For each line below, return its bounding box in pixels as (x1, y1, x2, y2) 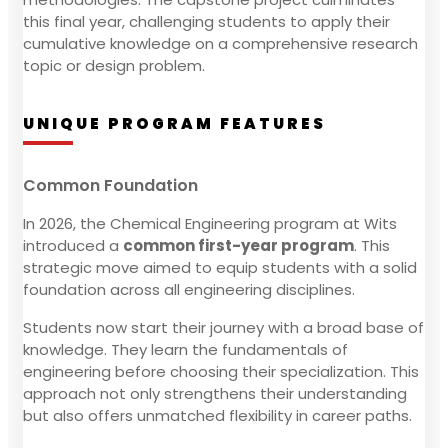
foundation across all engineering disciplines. (23, 278, 355, 300)
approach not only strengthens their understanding (23, 382, 407, 404)
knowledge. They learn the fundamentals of (23, 338, 348, 360)
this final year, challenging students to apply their (23, 10, 390, 32)
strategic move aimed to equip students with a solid (23, 256, 417, 278)
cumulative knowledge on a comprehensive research (23, 32, 418, 54)
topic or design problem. (23, 54, 205, 76)
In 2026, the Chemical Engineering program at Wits (23, 212, 397, 234)
